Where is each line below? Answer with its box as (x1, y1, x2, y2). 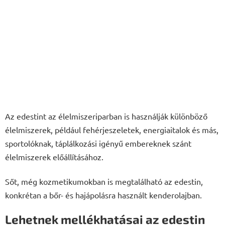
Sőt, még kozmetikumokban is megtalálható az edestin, (5, 176, 203, 187)
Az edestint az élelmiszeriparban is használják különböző (5, 111, 207, 122)
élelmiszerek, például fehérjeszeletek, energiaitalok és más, (5, 125, 218, 135)
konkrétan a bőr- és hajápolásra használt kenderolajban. (5, 190, 202, 200)
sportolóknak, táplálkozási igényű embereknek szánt (5, 138, 191, 149)
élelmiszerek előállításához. (5, 152, 103, 162)
